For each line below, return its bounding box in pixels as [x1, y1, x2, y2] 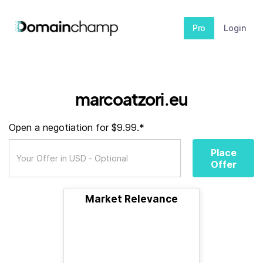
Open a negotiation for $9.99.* [9, 122, 144, 133]
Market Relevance [85, 193, 178, 205]
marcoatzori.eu [75, 89, 188, 109]
